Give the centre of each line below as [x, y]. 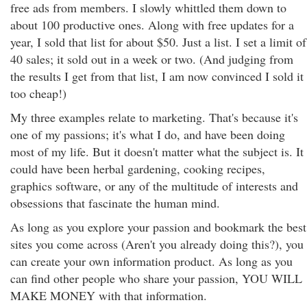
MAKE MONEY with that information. [109, 295]
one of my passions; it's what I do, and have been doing [148, 134]
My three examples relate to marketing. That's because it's [154, 117]
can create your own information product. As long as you [151, 261]
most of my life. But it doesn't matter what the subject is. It [157, 151]
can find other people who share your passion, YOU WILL [156, 278]
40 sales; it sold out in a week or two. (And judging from [152, 59]
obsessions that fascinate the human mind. [115, 203]
